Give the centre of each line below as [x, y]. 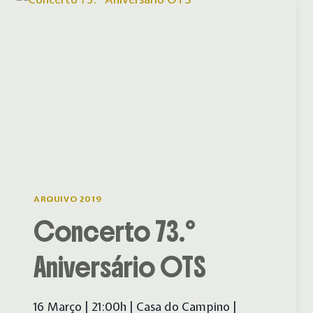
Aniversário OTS [120, 268]
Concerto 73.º [115, 232]
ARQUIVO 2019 [68, 199]
